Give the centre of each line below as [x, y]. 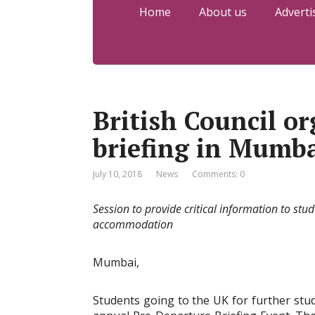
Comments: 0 [218, 174]
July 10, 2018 [117, 174]
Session [112, 209]
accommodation [133, 224]
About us [223, 12]
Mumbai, [116, 262]
